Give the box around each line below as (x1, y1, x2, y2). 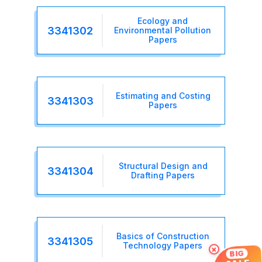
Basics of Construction (116, 231, 209, 242)
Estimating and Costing (115, 91, 211, 101)
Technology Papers (123, 240, 202, 251)
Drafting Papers (131, 170, 195, 181)
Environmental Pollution (114, 25, 211, 36)
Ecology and (137, 16, 188, 26)
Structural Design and (118, 161, 208, 171)
